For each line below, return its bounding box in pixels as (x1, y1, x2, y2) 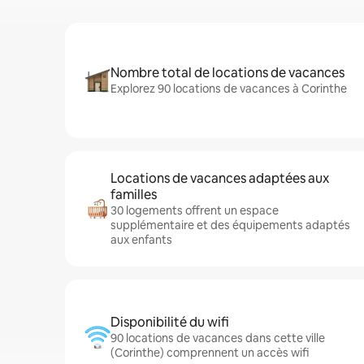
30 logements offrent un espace (110, 203, 279, 218)
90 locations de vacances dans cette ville (110, 331, 325, 345)
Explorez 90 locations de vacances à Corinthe (110, 81, 347, 96)
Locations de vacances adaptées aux (110, 170, 329, 187)
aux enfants (110, 232, 172, 247)
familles (110, 186, 157, 203)
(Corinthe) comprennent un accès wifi (110, 345, 309, 360)
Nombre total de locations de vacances (110, 64, 344, 81)
